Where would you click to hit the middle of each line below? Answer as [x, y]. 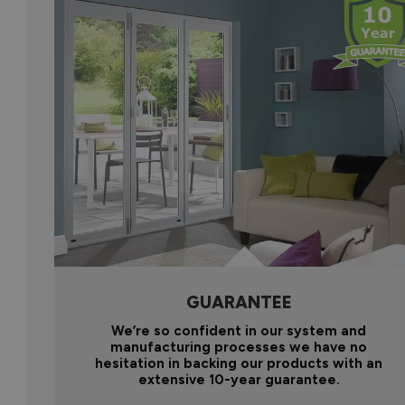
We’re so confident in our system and [239, 330]
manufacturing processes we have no [239, 347]
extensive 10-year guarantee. [239, 379]
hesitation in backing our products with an [239, 363]
